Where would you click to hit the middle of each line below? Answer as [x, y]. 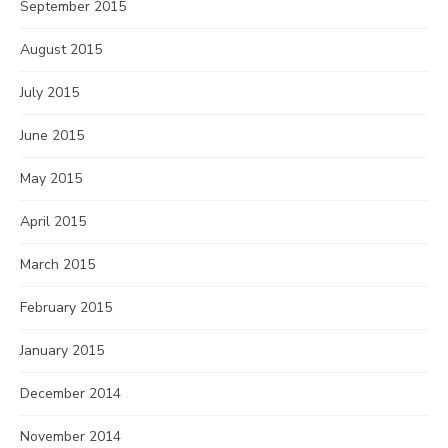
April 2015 [53, 221]
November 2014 [70, 436]
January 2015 [62, 350]
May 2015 [51, 178]
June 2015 [52, 135]
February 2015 [66, 307]
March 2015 [57, 264]
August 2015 [61, 49]
